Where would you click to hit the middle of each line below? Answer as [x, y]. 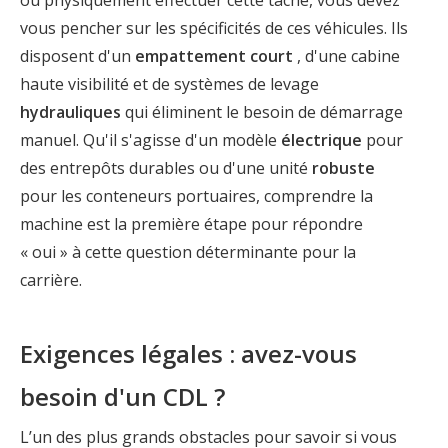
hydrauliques [72, 112]
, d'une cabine [348, 56]
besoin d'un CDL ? [122, 396]
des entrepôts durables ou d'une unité [166, 168]
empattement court [216, 56]
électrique [323, 140]
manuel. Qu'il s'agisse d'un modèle [150, 140]
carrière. [51, 280]
